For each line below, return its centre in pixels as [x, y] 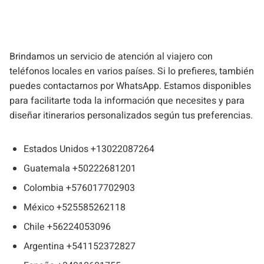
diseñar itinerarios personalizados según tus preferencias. [131, 115]
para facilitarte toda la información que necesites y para [127, 100]
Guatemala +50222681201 [80, 168]
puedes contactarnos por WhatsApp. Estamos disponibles [130, 86]
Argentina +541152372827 [80, 246]
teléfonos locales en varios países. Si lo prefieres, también [132, 71]
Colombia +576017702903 [79, 188]
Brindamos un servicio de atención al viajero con [111, 56]
